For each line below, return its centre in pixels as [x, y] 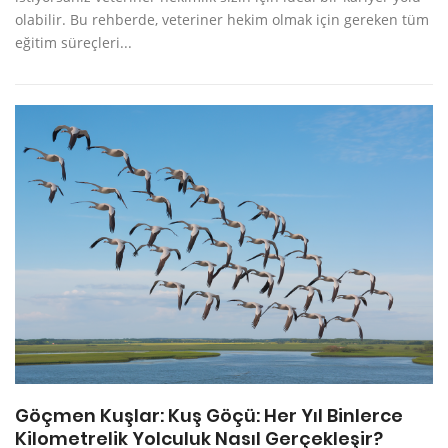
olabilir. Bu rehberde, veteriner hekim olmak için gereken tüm [222, 19]
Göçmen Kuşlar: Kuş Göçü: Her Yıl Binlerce [209, 415]
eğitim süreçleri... [73, 42]
